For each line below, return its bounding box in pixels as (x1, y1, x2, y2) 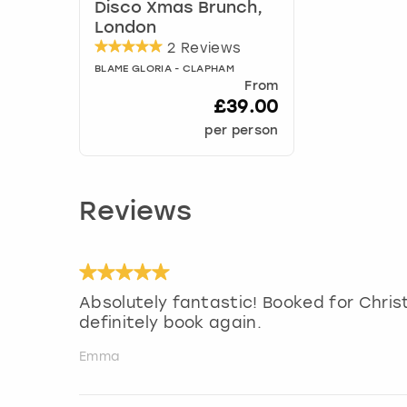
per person (204, 124, 279, 138)
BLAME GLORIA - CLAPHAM (94, 65, 235, 75)
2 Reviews (163, 40, 242, 57)
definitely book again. (79, 313, 263, 333)
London (94, 20, 156, 37)
